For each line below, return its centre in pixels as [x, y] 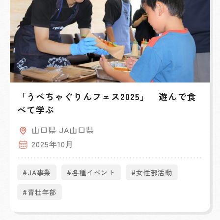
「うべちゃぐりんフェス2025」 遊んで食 [107, 96]
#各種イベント [91, 173]
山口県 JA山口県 [63, 130]
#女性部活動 [152, 173]
